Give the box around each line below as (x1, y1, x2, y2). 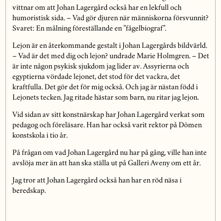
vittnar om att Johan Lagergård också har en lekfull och (12, 5, 182, 12)
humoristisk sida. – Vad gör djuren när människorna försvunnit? (12, 15, 209, 23)
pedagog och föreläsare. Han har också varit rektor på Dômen (12, 122, 202, 130)
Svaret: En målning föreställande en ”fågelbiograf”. (12, 26, 166, 33)
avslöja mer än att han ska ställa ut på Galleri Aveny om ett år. (12, 160, 201, 168)
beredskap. (12, 188, 46, 195)
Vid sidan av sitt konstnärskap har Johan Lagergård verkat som (12, 112, 205, 119)
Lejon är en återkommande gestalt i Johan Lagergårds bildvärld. (12, 43, 207, 50)
